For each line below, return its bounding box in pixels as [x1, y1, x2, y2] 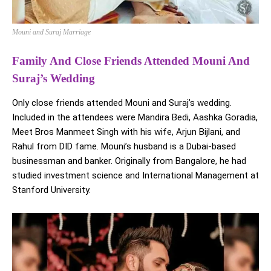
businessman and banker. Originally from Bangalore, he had [12, 155, 246, 167]
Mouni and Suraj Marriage [12, 28, 91, 37]
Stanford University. [12, 184, 91, 196]
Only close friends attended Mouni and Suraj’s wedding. [12, 97, 232, 109]
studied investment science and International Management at [12, 170, 259, 181]
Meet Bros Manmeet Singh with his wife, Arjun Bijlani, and [12, 126, 240, 138]
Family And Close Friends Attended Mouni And [12, 54, 250, 68]
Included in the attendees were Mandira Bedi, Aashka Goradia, [12, 112, 258, 123]
